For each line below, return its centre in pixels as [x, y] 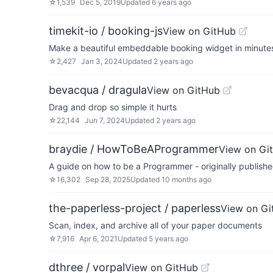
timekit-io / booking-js [106, 31]
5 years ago [168, 239]
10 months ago [186, 179]
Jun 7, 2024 [105, 120]
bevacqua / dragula [98, 90]
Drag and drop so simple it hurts [113, 107]
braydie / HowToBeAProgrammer [134, 149]
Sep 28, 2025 [108, 179]
